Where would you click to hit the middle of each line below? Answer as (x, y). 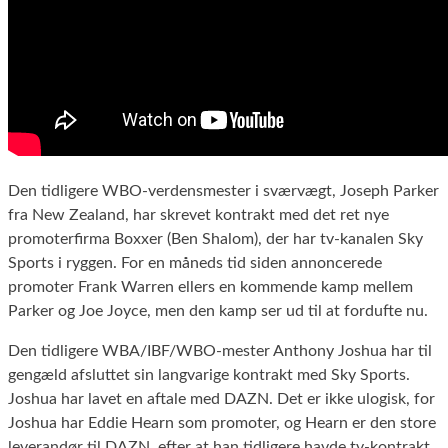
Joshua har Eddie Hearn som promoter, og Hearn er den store (222, 422)
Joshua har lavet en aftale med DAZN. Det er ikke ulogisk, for (221, 398)
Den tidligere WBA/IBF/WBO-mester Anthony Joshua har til (220, 350)
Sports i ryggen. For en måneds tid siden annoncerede (195, 262)
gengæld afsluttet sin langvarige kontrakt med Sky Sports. (209, 374)
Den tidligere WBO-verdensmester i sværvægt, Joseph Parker (223, 190)
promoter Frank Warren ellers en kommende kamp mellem (210, 286)
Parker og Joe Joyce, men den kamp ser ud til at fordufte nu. (218, 310)
